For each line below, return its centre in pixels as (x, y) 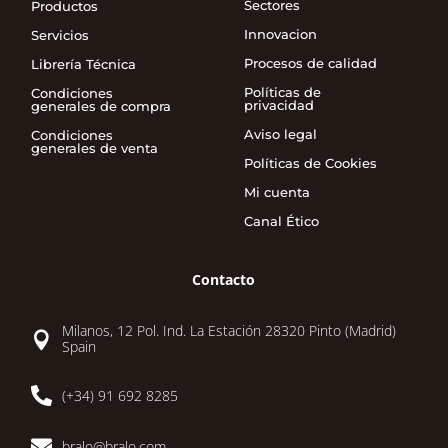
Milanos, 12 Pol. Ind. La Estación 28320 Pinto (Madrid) (229, 331)
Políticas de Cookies (310, 163)
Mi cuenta (276, 192)
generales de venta (95, 148)
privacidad (278, 105)
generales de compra (101, 106)
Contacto (224, 280)
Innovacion (280, 34)
